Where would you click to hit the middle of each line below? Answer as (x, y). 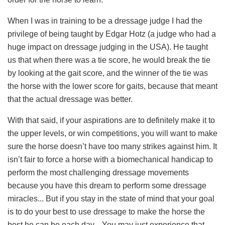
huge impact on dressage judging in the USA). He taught (108, 47)
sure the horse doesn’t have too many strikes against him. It (112, 146)
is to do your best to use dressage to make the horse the (106, 211)
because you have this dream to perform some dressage (107, 185)
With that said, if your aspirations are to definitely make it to (111, 120)
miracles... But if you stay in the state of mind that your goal (111, 198)
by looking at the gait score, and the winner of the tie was (108, 73)
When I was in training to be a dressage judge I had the (105, 21)
